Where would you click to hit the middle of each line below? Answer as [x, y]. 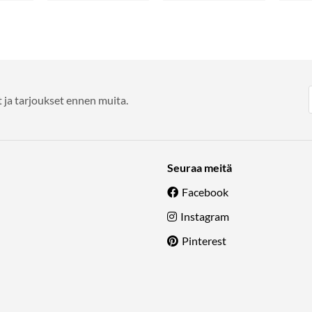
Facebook [205, 192]
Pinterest [204, 240]
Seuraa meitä [200, 167]
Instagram [204, 216]
